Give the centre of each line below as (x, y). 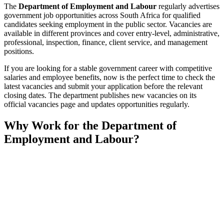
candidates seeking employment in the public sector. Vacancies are (108, 24)
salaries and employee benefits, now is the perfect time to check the (109, 77)
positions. (19, 51)
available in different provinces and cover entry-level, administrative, (112, 33)
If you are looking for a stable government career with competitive (108, 68)
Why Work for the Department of (90, 126)
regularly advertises (188, 6)
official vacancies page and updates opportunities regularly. (97, 104)
